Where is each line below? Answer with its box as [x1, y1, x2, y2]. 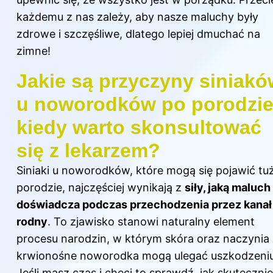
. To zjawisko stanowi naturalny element [48, 214, 255, 228]
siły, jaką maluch [185, 180, 271, 194]
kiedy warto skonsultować [16, 116, 261, 138]
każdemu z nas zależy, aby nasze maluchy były [16, 10, 258, 23]
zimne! [16, 44, 51, 57]
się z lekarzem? [16, 139, 160, 161]
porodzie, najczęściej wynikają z [16, 180, 185, 194]
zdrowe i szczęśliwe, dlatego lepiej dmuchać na [16, 27, 260, 40]
